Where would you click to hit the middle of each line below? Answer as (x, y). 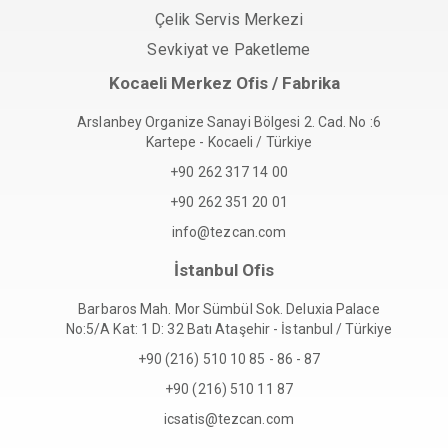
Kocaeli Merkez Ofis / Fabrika (224, 83)
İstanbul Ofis (224, 270)
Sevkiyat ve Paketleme (229, 50)
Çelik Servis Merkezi (229, 20)
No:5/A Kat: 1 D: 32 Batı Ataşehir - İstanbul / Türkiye (229, 329)
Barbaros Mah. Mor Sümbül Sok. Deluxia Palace (229, 309)
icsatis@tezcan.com (229, 419)
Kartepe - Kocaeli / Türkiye (229, 142)
